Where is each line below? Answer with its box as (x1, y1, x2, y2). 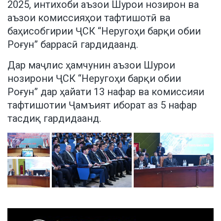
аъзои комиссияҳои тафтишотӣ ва (7, 11, 170, 24)
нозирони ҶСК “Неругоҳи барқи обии (7, 72, 181, 84)
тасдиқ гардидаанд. (7, 112, 101, 124)
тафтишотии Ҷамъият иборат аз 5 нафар (7, 99, 197, 111)
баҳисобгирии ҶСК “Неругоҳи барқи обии (7, 25, 201, 37)
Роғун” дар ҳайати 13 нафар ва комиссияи (7, 85, 204, 98)
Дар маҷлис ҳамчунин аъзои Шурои (7, 59, 175, 71)
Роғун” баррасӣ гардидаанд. (7, 38, 138, 50)
